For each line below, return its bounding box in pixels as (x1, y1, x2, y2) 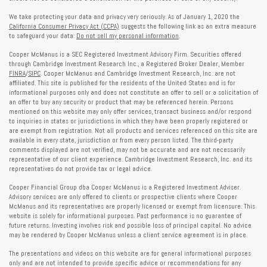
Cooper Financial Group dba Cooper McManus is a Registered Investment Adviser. (9, 183, 241, 192)
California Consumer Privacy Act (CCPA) (9, 22, 119, 31)
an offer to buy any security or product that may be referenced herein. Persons (9, 98, 233, 107)
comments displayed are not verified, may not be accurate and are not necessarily (9, 145, 245, 154)
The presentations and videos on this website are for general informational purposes (9, 249, 251, 258)
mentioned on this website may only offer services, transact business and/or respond (9, 107, 252, 116)
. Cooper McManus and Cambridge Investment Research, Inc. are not (41, 69, 235, 78)
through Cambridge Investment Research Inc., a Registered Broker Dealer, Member (9, 60, 244, 69)
